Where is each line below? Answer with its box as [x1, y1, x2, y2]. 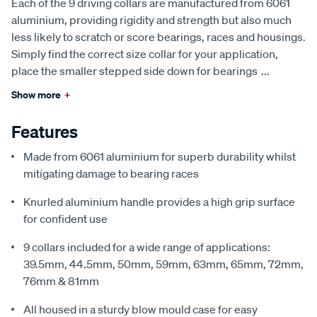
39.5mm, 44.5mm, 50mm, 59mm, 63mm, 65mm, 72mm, [23, 256, 304, 271]
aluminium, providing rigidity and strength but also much [11, 12, 292, 27]
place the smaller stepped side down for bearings [11, 63, 258, 78]
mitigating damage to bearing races [23, 166, 199, 180]
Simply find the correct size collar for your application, [11, 46, 278, 61]
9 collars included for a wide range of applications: [23, 239, 270, 254]
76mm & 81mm [23, 273, 99, 288]
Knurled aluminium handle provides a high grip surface [23, 194, 295, 209]
